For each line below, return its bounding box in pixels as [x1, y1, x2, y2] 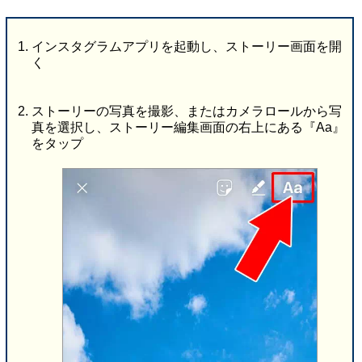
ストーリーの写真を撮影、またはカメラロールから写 [31, 104, 342, 119]
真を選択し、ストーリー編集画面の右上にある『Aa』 [31, 120, 345, 135]
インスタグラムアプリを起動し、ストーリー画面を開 [31, 40, 342, 54]
